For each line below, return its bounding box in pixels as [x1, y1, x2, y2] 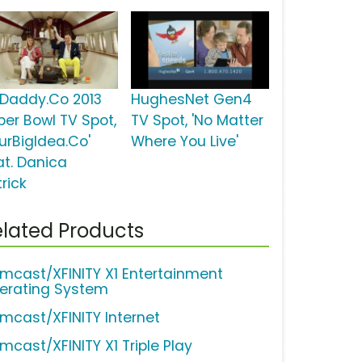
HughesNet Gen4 [130, 90, 252, 110]
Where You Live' [130, 132, 238, 152]
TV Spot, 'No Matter [130, 111, 263, 131]
